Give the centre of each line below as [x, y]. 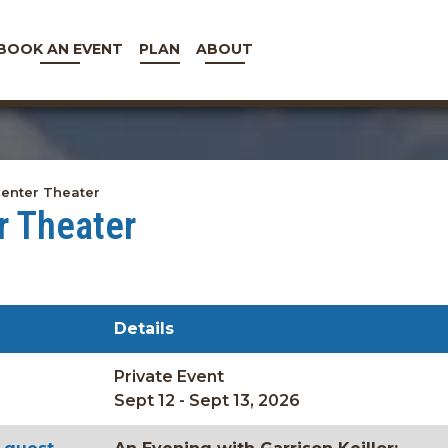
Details [144, 328]
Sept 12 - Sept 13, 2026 [207, 400]
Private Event [169, 376]
